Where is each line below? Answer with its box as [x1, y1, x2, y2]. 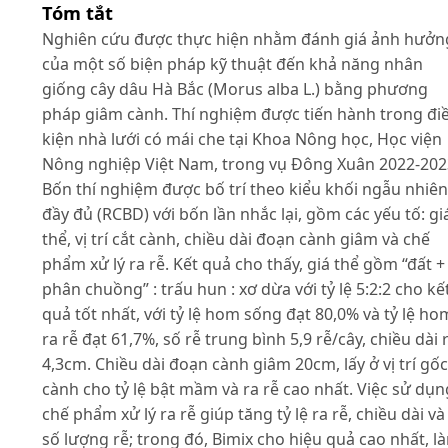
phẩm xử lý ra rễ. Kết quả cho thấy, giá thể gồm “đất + [42, 252, 445, 275]
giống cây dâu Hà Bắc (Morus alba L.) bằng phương [42, 77, 428, 100]
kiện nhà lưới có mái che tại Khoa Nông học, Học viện [42, 127, 442, 150]
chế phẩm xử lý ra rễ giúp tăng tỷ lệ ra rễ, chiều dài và [42, 402, 445, 425]
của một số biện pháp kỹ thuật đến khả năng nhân [42, 52, 423, 75]
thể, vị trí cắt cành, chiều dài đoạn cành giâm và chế [42, 227, 430, 250]
